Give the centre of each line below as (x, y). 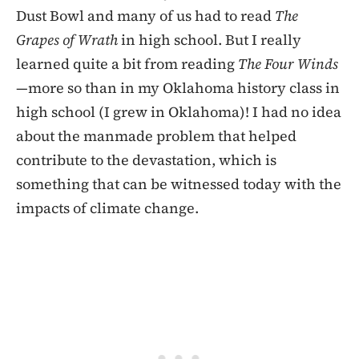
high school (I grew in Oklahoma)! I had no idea (179, 111)
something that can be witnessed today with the (179, 184)
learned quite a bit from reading (127, 63)
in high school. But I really (211, 39)
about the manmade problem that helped (156, 135)
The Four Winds (288, 63)
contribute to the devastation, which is (146, 159)
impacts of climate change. (107, 208)
